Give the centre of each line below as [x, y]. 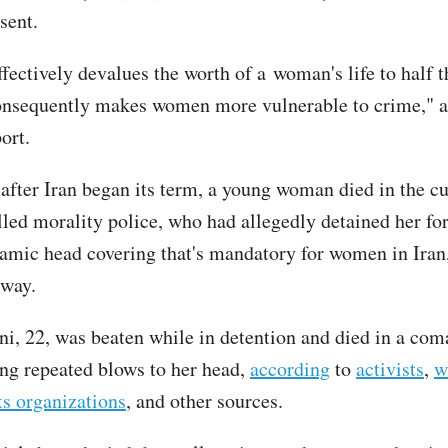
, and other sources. [204, 401]
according [290, 369]
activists [390, 369]
